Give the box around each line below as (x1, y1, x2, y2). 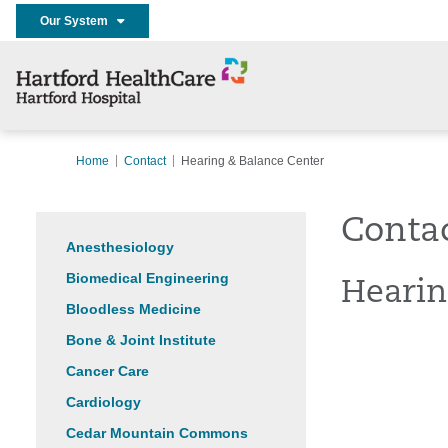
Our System (40, 13, 117, 28)
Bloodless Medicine (66, 301, 201, 317)
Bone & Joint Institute (66, 332, 216, 348)
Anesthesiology (66, 239, 174, 255)
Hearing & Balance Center (181, 154, 324, 168)
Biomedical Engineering (66, 270, 229, 286)
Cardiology (66, 394, 141, 410)
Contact (124, 154, 166, 168)
